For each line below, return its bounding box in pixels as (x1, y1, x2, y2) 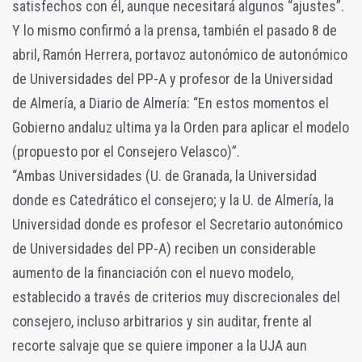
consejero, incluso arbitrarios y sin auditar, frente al (12, 313, 312, 330)
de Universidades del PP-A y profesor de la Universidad (12, 70, 333, 88)
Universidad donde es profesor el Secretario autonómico (12, 216, 343, 234)
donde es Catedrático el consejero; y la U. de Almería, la (12, 192, 334, 209)
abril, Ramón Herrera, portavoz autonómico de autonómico (12, 46, 347, 64)
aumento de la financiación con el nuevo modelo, (12, 264, 293, 282)
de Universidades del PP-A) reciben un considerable (12, 240, 316, 258)
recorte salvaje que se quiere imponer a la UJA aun (12, 337, 307, 355)
